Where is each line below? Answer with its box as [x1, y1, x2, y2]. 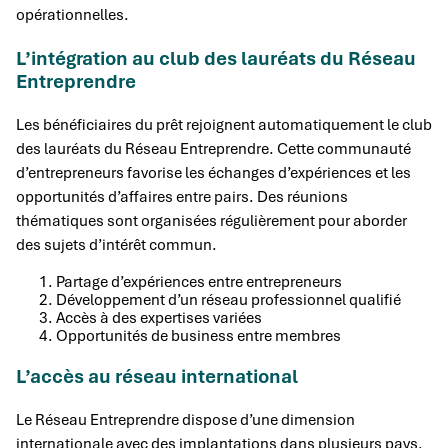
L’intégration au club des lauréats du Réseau [16, 45, 416, 71]
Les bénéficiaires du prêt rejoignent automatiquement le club [16, 114, 432, 135]
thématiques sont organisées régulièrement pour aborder [16, 210, 407, 231]
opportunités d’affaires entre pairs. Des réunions [16, 186, 348, 207]
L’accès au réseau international [16, 363, 298, 389]
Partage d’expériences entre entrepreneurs [56, 271, 342, 292]
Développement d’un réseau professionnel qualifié [56, 289, 401, 310]
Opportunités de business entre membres [56, 325, 341, 346]
